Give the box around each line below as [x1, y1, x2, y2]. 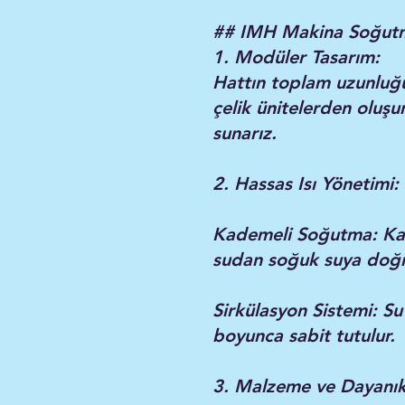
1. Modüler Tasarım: [212, 46, 380, 68]
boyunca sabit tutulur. [212, 325, 395, 346]
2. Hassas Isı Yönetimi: [212, 173, 399, 194]
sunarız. [212, 122, 277, 144]
